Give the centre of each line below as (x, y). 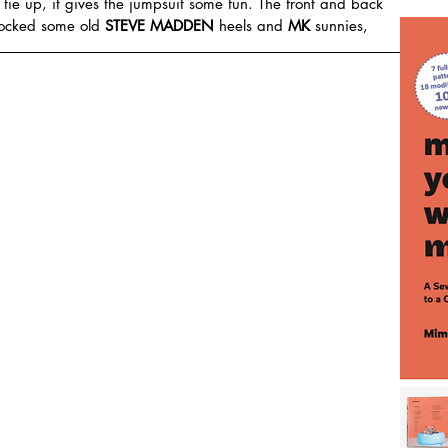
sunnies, (339, 25)
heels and (251, 25)
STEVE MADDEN (159, 25)
